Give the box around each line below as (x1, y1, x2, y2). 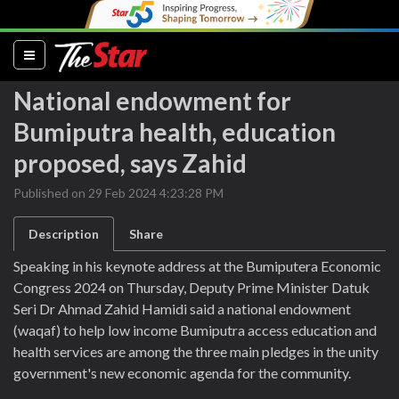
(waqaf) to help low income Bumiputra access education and (13, 322, 377, 338)
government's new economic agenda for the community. (13, 364, 351, 381)
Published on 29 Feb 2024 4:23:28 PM (13, 185, 224, 200)
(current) (37, 45, 85, 61)
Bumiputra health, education (13, 117, 336, 147)
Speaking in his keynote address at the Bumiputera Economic (13, 257, 381, 274)
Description (28, 226, 99, 241)
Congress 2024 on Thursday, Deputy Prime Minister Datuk (13, 279, 370, 296)
